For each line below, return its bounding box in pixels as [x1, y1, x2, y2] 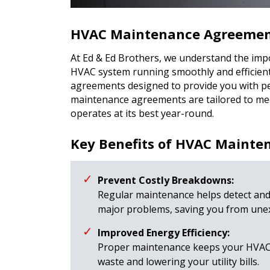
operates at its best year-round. [71, 107, 214, 120]
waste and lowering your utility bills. [98, 255, 259, 268]
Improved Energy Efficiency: [98, 226, 230, 239]
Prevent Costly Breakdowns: [98, 174, 234, 187]
